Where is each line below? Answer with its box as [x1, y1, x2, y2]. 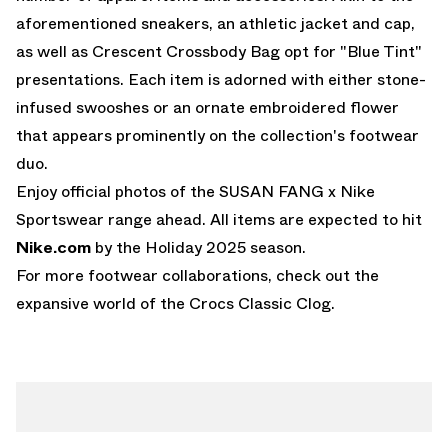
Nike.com [16, 235, 91, 259]
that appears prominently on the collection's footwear [16, 123, 419, 147]
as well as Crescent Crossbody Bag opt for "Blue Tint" [16, 39, 422, 63]
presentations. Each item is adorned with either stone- [16, 67, 426, 91]
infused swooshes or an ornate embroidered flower [16, 95, 399, 119]
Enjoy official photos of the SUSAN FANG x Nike [16, 179, 375, 203]
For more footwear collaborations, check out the [16, 263, 379, 287]
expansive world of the [16, 291, 189, 315]
